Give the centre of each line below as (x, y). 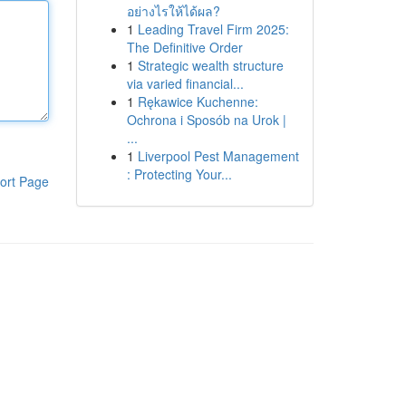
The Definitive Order (184, 47)
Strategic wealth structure (210, 65)
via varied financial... (185, 83)
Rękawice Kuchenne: (198, 101)
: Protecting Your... (179, 174)
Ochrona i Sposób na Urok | (206, 120)
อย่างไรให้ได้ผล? (173, 11)
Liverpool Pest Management (218, 156)
